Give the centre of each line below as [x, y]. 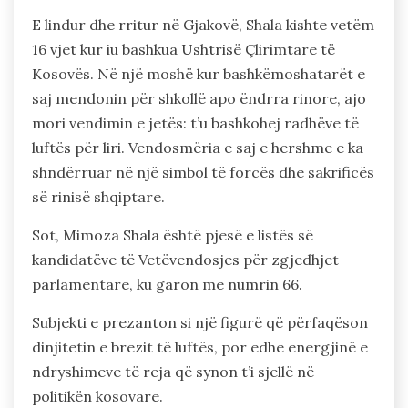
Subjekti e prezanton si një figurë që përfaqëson [200, 322]
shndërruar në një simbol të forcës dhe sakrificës [203, 172]
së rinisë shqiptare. [98, 196]
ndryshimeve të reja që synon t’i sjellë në [173, 371]
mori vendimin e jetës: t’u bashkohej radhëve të [195, 122]
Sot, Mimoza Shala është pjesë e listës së [173, 235]
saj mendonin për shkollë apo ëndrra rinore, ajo [199, 98]
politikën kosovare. [97, 396]
